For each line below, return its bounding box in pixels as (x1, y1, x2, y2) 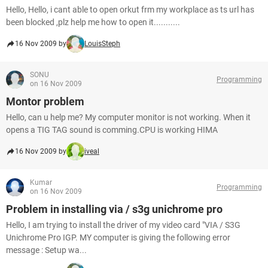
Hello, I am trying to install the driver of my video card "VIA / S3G (6, 220, 240, 230)
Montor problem (6, 95, 84, 108)
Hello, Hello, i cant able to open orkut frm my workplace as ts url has (6, 5, 254, 14)
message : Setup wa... (6, 245, 87, 255)
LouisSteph (84, 39, 120, 48)
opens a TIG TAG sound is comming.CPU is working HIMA (6, 125, 218, 135)
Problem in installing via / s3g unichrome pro (6, 203, 223, 215)
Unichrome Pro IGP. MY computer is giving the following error (6, 233, 230, 242)
